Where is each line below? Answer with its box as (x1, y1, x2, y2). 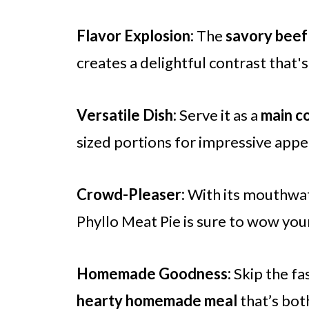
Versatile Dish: (77, 106, 177, 124)
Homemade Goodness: (77, 264, 231, 283)
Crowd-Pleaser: (77, 185, 185, 203)
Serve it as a (177, 106, 261, 124)
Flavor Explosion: (77, 26, 194, 45)
